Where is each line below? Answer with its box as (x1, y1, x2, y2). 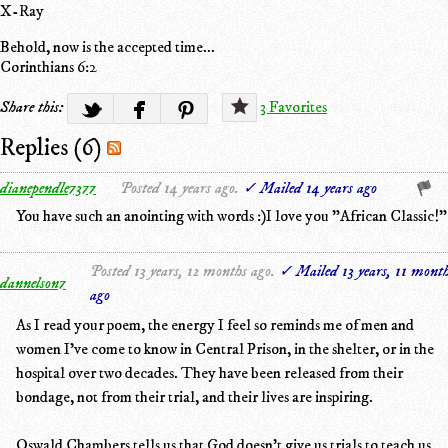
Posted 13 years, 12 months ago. (90, 260, 275, 281)
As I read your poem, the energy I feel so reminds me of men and (16, 314, 414, 335)
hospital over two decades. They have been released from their (16, 362, 403, 383)
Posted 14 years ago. (120, 177, 239, 198)
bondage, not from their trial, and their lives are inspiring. (16, 386, 373, 407)
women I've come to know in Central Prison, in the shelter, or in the (16, 338, 434, 359)
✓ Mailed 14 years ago (243, 177, 377, 198)
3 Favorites (260, 96, 327, 117)
